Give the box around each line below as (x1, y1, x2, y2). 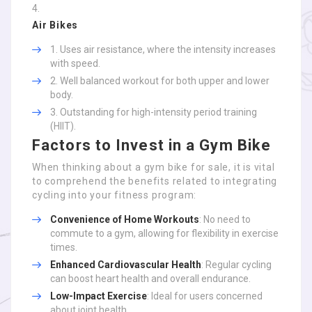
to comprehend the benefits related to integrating (32, 175, 278, 187)
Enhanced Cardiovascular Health (50, 259, 201, 270)
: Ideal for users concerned (147, 290, 263, 302)
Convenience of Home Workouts (50, 214, 199, 225)
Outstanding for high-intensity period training (60, 107, 257, 118)
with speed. (50, 58, 100, 69)
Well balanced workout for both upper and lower (60, 75, 270, 86)
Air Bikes (32, 19, 79, 31)
